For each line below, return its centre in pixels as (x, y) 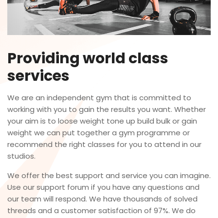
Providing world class (88, 58)
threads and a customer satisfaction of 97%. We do (101, 210)
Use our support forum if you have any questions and (103, 187)
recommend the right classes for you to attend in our (104, 144)
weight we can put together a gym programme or (99, 133)
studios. (21, 156)
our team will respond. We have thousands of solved (102, 199)
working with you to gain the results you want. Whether (107, 109)
